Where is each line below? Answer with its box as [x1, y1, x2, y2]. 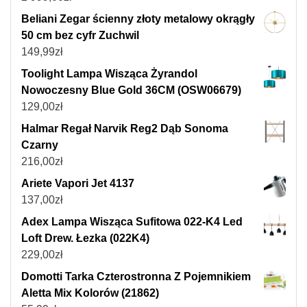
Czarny [21, 139, 58, 151]
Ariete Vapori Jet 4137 [21, 177, 134, 190]
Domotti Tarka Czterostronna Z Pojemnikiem [21, 271, 251, 283]
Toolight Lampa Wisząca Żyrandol [21, 68, 197, 80]
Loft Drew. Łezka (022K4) [21, 232, 149, 245]
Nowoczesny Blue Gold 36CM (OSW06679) [21, 84, 241, 97]
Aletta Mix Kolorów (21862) [21, 287, 159, 299]
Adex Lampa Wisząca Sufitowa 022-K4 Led [21, 216, 243, 228]
